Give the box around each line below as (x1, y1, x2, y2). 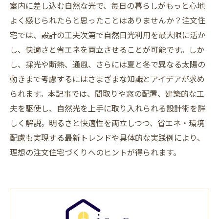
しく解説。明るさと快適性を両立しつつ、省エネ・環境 (10, 117, 204, 129)
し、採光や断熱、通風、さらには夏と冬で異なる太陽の (10, 58, 205, 70)
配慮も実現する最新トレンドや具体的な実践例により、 (10, 131, 205, 143)
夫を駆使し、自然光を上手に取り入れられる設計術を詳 (10, 102, 205, 114)
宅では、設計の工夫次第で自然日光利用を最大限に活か (10, 29, 205, 41)
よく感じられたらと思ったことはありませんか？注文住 (10, 14, 205, 26)
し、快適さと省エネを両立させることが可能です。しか (10, 44, 204, 55)
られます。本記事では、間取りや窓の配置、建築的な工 (10, 88, 204, 99)
